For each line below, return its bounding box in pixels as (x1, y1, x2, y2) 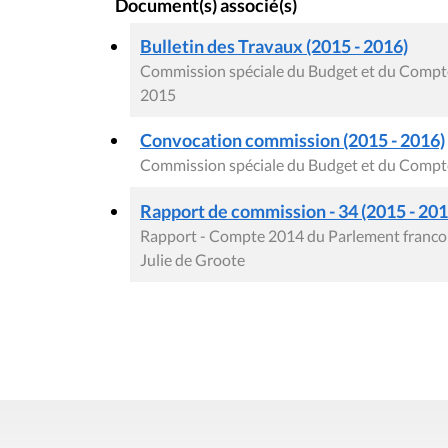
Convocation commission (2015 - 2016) (140, 128, 445, 151)
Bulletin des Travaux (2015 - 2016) (140, 34, 408, 57)
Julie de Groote (140, 249, 245, 269)
